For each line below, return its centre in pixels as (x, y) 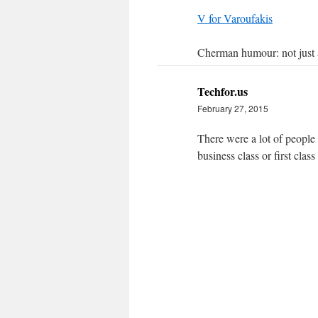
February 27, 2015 (233, 108)
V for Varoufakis (235, 18)
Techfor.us (223, 91)
